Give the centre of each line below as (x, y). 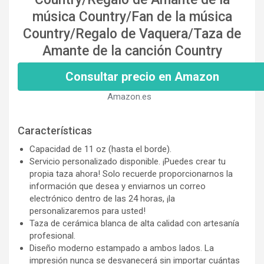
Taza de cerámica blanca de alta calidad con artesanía (134, 223)
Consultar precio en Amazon (142, 76)
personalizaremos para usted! (88, 211)
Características (55, 130)
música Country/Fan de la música (132, 16)
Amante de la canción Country (132, 51)
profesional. (52, 235)
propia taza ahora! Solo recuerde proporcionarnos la (131, 174)
